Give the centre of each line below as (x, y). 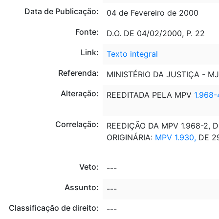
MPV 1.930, (175, 137)
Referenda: (78, 73)
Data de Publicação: (61, 11)
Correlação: (77, 124)
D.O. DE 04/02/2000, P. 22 (155, 33)
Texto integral (132, 54)
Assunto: (81, 187)
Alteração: (79, 93)
